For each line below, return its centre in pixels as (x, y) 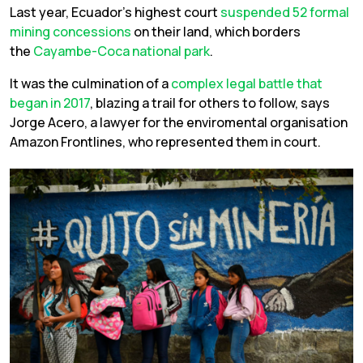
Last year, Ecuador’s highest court (115, 13)
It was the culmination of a (90, 84)
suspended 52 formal (285, 13)
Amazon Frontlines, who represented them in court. (165, 142)
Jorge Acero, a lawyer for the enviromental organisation (179, 123)
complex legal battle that (247, 84)
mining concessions (70, 32)
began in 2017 (50, 103)
